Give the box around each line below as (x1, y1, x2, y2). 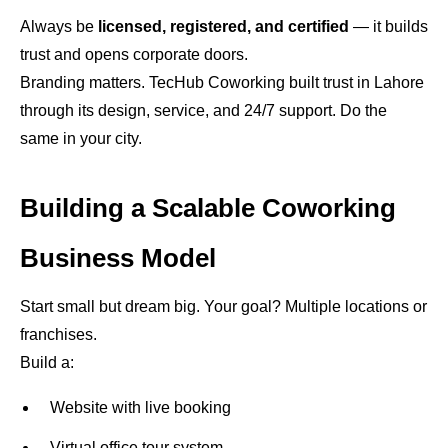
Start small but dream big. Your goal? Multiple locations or (20, 298, 427, 315)
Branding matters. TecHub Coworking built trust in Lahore (20, 74, 424, 91)
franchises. (20, 326, 97, 343)
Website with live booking (50, 399, 231, 416)
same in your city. (20, 130, 142, 147)
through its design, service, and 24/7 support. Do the (20, 102, 387, 119)
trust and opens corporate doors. (20, 46, 248, 63)
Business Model (20, 243, 216, 273)
